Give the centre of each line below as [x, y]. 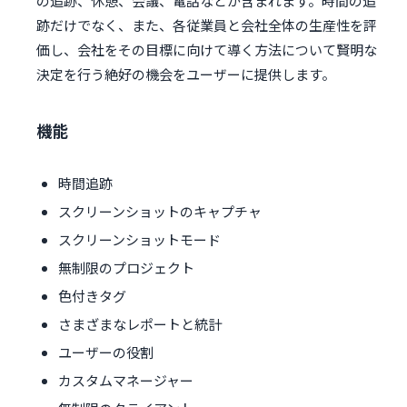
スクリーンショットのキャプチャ [160, 212]
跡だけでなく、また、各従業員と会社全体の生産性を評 [207, 25]
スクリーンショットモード [139, 240]
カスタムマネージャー [126, 381]
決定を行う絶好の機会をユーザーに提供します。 [186, 74]
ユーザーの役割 [106, 352]
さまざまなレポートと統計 [140, 324]
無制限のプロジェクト [126, 268]
